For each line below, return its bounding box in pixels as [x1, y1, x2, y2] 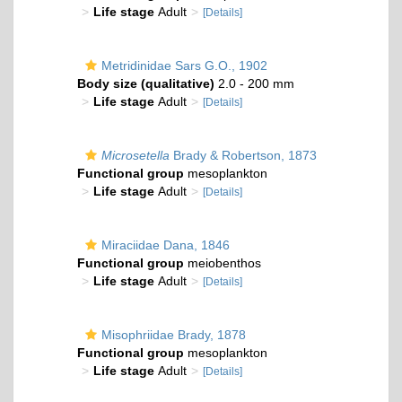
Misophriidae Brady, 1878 [101, 328, 246, 342]
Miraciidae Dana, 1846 [101, 238, 230, 252]
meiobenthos [184, 256, 261, 270]
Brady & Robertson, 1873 [170, 148, 317, 162]
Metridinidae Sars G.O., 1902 [101, 58, 267, 73]
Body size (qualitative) [77, 76, 214, 91]
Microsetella [101, 148, 170, 162]
